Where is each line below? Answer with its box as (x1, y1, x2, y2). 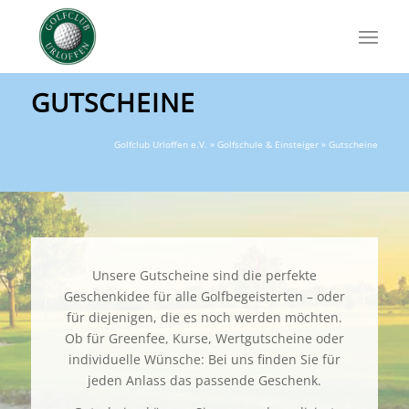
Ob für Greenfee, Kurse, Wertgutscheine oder (64, 330, 344, 347)
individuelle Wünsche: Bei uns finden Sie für (68, 351, 341, 368)
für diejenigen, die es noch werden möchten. (66, 309, 342, 326)
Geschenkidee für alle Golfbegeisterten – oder (63, 288, 345, 305)
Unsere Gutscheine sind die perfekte (91, 267, 317, 284)
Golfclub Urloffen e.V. (114, 138, 208, 151)
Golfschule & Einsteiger (217, 138, 320, 151)
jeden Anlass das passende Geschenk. (87, 372, 321, 389)
